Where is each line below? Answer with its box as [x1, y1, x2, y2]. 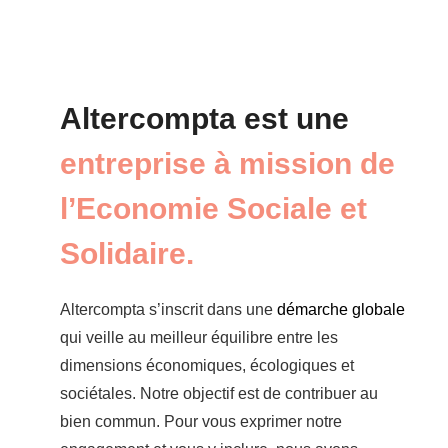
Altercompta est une [60, 102, 349, 135]
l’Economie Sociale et [60, 192, 367, 225]
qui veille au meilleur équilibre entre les [60, 329, 338, 346]
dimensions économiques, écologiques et [60, 357, 354, 374]
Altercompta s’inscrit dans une [60, 301, 277, 318]
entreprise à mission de [60, 147, 395, 180]
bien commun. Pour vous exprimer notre [60, 413, 342, 430]
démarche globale [277, 301, 405, 318]
